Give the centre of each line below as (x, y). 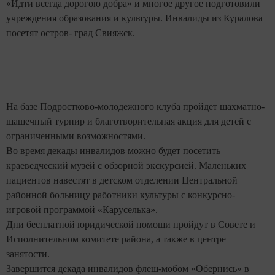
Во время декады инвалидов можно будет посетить (113, 151)
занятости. (28, 254)
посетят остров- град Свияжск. (71, 33)
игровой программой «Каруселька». (82, 210)
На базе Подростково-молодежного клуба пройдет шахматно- (135, 107)
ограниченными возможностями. (76, 136)
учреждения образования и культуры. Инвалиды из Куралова (134, 18)
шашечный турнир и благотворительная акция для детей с (129, 122)
